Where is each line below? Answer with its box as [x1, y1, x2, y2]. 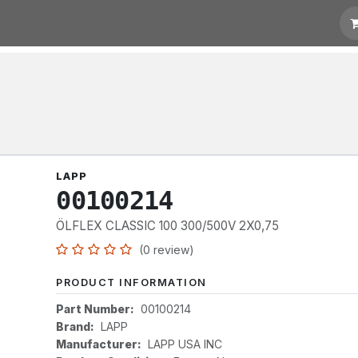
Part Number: [56, 302, 135, 316]
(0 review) [139, 243, 195, 257]
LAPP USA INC [148, 337, 223, 351]
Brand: [56, 320, 95, 333]
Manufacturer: [56, 337, 142, 351]
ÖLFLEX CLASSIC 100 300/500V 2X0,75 [56, 218, 280, 233]
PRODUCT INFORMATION [56, 276, 207, 288]
